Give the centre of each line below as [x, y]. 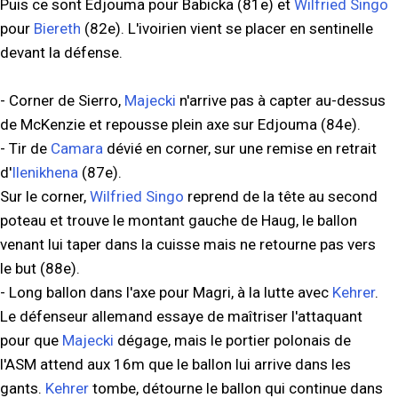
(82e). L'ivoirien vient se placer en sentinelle [227, 28]
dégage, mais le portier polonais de [232, 340]
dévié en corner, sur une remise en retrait [240, 148]
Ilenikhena [45, 172]
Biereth [57, 28]
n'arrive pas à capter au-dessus [281, 100]
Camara [77, 148]
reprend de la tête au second [281, 196]
